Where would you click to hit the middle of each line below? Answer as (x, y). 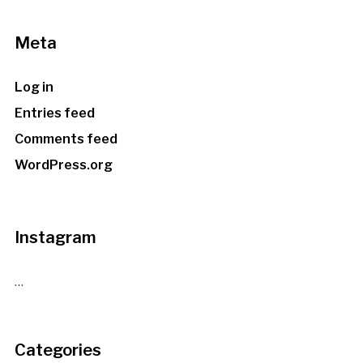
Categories (58, 350)
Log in (34, 88)
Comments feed (66, 139)
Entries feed (54, 113)
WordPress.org (63, 165)
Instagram (55, 238)
